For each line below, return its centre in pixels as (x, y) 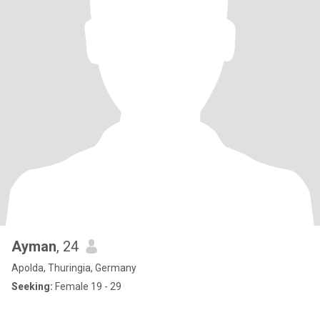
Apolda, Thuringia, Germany (74, 268)
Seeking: (32, 286)
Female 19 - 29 (87, 286)
